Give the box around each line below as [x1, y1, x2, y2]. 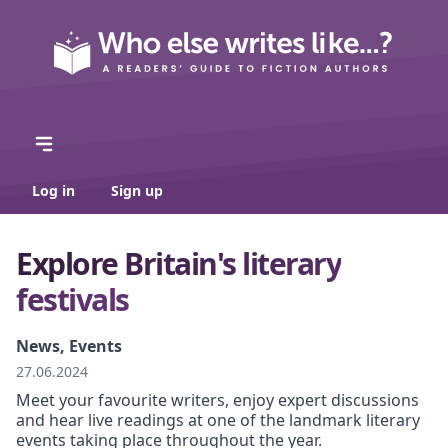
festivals [16, 279, 129, 321]
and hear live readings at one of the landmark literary [16, 409, 420, 432]
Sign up [111, 181, 163, 201]
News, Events [16, 335, 122, 358]
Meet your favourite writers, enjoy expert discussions [16, 389, 419, 412]
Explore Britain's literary [16, 243, 341, 285]
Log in [32, 181, 79, 201]
